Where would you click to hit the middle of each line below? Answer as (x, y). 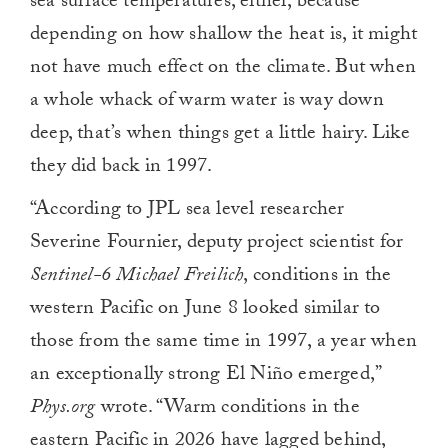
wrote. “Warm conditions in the (227, 409)
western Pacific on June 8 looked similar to (205, 310)
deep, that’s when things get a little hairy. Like (220, 135)
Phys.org (63, 409)
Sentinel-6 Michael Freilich (137, 277)
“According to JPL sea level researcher (187, 211)
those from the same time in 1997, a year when (224, 343)
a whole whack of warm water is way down (207, 102)
